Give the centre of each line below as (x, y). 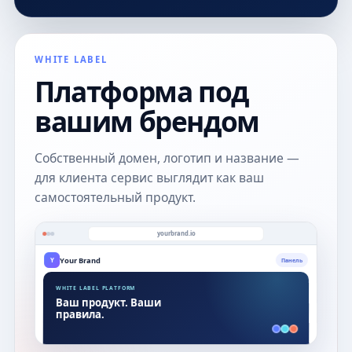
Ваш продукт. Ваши (108, 302)
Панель (291, 260)
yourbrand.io (176, 233)
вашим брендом (147, 121)
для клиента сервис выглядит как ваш (149, 177)
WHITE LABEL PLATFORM (95, 288)
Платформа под (141, 91)
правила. (80, 314)
